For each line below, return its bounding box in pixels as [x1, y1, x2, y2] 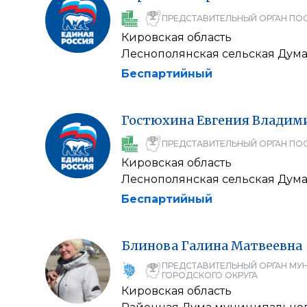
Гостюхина [121, 112, 194, 128]
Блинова [121, 238, 178, 254]
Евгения [197, 112, 249, 128]
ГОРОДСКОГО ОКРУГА [162, 270, 258, 280]
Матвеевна [231, 238, 302, 254]
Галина [181, 238, 228, 254]
